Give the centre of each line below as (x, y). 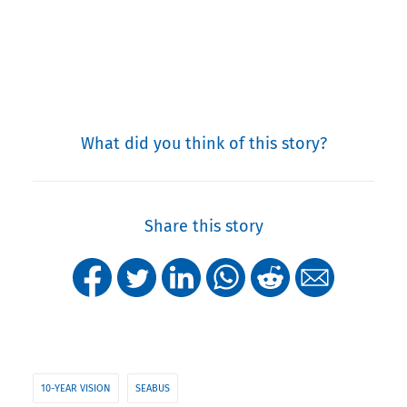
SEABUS (153, 388)
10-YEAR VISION (76, 388)
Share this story (203, 226)
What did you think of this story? (203, 143)
